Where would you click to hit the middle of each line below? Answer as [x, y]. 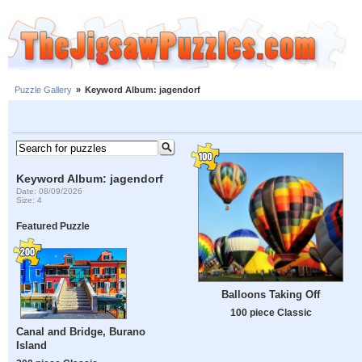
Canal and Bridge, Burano [81, 332]
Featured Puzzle [53, 226]
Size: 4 [29, 200]
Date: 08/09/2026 [50, 191]
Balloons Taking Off [271, 294]
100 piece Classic [271, 312]
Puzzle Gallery [43, 90]
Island [32, 346]
